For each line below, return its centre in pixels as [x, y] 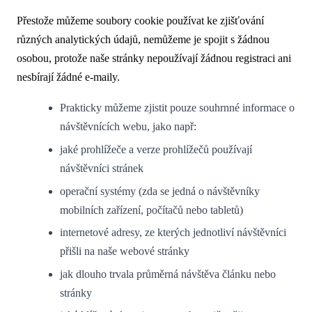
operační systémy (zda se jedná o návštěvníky [160, 191]
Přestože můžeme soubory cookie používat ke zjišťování [140, 20]
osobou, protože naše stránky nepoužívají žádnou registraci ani [154, 58]
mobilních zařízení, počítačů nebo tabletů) [152, 210]
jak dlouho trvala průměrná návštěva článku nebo [168, 274]
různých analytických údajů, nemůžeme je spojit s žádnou [143, 39]
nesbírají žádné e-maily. [68, 77]
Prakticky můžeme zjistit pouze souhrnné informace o [178, 108]
